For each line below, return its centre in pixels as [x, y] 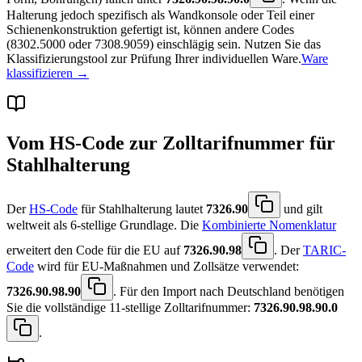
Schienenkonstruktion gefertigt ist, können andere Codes [150, 29]
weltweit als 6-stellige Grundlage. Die [104, 225]
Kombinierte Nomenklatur [269, 225]
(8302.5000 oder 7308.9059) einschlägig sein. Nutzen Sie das [164, 44]
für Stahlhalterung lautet [142, 209]
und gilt [301, 209]
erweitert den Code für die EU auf [95, 250]
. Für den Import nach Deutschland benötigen [229, 292]
